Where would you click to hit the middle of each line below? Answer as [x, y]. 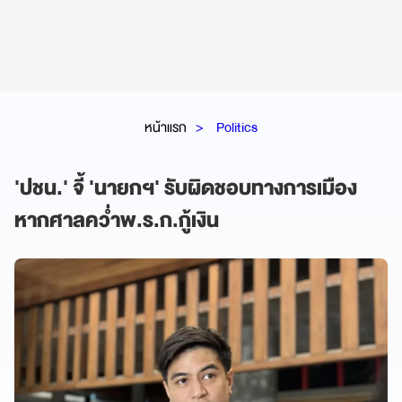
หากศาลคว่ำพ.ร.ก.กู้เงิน [117, 220]
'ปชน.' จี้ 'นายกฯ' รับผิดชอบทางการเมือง [186, 188]
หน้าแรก [166, 127]
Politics [237, 127]
